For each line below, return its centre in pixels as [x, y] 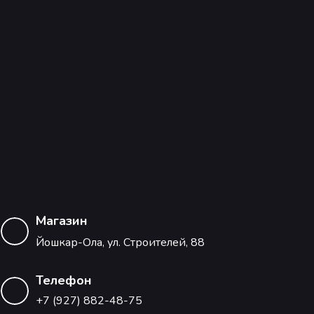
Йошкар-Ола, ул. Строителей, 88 [120, 243]
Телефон [64, 280]
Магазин [63, 221]
